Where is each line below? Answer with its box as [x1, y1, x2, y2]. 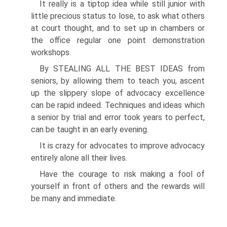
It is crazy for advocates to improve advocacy [40, 141, 205, 150]
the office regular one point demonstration [31, 35, 205, 45]
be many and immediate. [31, 194, 117, 203]
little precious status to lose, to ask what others [31, 11, 205, 21]
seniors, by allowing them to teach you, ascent [31, 76, 205, 86]
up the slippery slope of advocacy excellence [31, 88, 205, 98]
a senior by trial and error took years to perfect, [31, 112, 205, 122]
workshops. [31, 48, 71, 57]
